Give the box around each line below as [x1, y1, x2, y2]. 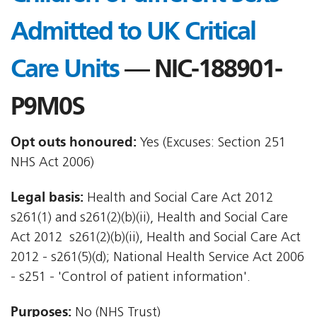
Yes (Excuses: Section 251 [137, 137, 286, 151]
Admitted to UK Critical [11, 16, 255, 47]
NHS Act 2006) [11, 156, 94, 171]
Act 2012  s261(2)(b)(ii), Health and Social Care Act [11, 231, 301, 246]
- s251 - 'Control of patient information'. [11, 271, 250, 285]
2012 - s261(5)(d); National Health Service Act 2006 [11, 251, 304, 265]
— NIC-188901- [119, 54, 282, 84]
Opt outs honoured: [11, 134, 137, 151]
